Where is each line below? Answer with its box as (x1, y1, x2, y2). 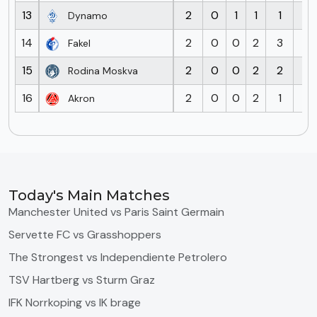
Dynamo (68, 8, 108, 22)
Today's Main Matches (8, 187, 170, 204)
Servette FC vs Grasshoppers (8, 227, 161, 242)
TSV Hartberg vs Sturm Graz (8, 272, 155, 287)
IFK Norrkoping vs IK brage (8, 295, 141, 310)
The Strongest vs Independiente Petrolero (8, 250, 227, 265)
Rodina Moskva (68, 64, 138, 77)
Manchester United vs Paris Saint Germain (8, 204, 224, 219)
